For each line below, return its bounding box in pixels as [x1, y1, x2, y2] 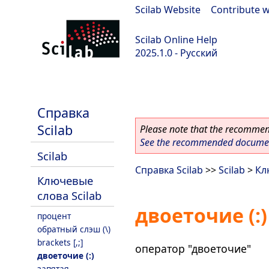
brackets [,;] [37, 237, 83, 248]
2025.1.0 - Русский [135, 46, 217, 59]
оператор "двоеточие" [135, 241, 251, 256]
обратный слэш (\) [37, 223, 110, 235]
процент [37, 210, 71, 222]
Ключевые [37, 173, 93, 188]
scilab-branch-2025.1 [6, 78, 100, 91]
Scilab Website [135, 3, 201, 16]
